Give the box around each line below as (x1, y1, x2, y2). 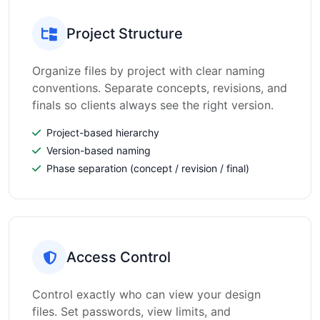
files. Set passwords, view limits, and (32, 304, 231, 319)
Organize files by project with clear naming (32, 64, 265, 78)
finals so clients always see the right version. (32, 98, 274, 112)
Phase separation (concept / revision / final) (46, 162, 249, 174)
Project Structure (66, 25, 183, 42)
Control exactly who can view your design (32, 287, 261, 301)
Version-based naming (46, 144, 151, 156)
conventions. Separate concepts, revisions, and (32, 81, 287, 95)
